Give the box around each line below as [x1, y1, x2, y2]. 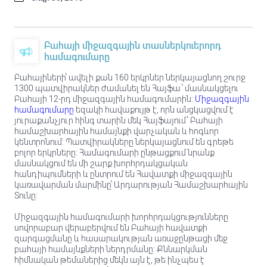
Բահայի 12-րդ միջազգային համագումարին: [14, 94, 193, 104]
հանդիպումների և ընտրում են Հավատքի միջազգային [14, 169, 232, 179]
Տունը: [14, 191, 38, 200]
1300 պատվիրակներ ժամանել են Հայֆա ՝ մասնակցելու [14, 83, 238, 93]
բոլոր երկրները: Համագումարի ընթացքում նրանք [14, 148, 215, 157]
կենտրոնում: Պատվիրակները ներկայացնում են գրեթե [14, 137, 234, 147]
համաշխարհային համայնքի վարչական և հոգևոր [14, 126, 219, 136]
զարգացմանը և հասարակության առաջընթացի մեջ [14, 234, 228, 243]
